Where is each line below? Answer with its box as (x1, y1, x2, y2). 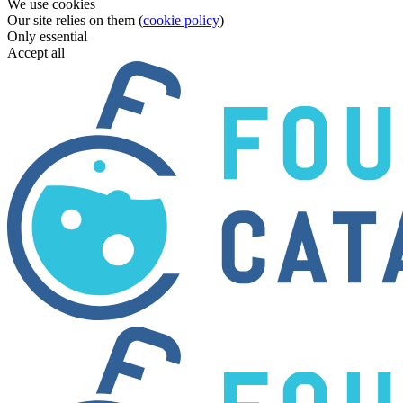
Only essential (7, 29, 87, 44)
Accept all (7, 45, 65, 60)
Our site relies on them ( (7, 13, 143, 28)
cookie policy (143, 13, 219, 28)
